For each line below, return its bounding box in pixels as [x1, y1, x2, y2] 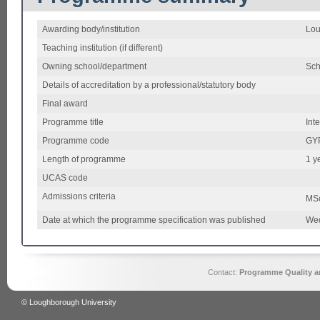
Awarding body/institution [42, 25, 140, 34]
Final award [42, 99, 88, 109]
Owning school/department [42, 62, 146, 71]
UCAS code [42, 174, 88, 183]
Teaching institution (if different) [42, 44, 163, 53]
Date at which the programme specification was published [42, 216, 266, 225]
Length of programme [42, 155, 126, 164]
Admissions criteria [42, 192, 116, 201]
